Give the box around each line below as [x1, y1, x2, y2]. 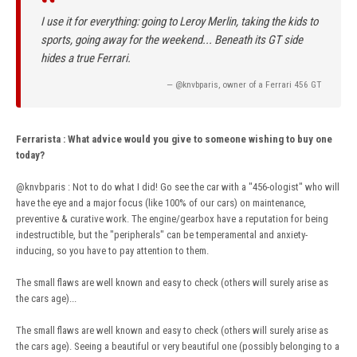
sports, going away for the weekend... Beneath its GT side [41, 32, 303, 47]
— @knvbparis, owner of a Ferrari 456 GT [167, 78, 321, 90]
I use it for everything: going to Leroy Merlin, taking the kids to [41, 14, 318, 29]
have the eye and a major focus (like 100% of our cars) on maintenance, [16, 196, 306, 209]
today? [16, 148, 45, 161]
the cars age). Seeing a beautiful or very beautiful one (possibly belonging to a [16, 339, 339, 352]
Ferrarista [16, 132, 63, 145]
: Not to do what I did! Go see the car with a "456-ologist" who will [65, 180, 339, 193]
